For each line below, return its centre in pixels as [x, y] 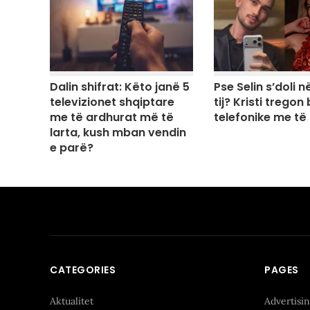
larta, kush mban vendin [118, 132]
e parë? [72, 147]
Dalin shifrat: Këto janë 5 [120, 86]
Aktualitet [72, 301]
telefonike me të [260, 118]
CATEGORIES [83, 270]
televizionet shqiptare [112, 102]
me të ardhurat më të [112, 117]
